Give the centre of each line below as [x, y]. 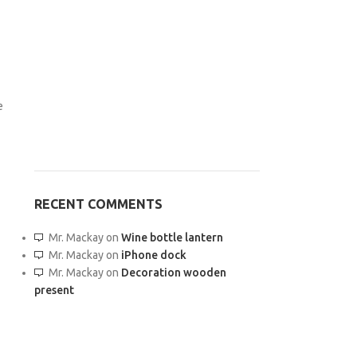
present [54, 290]
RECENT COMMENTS [98, 204]
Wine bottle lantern [172, 237]
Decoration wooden [173, 272]
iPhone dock [153, 255]
